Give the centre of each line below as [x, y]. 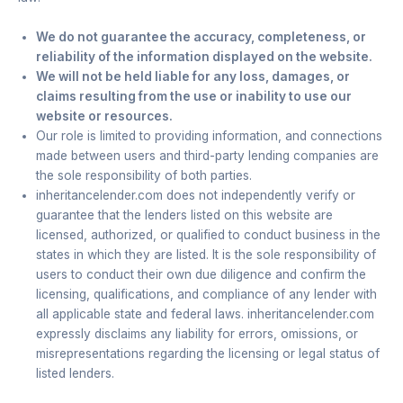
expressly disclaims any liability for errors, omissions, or [197, 333]
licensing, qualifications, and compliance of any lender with [206, 294]
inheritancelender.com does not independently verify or [196, 195]
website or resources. [104, 116]
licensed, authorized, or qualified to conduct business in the [208, 234]
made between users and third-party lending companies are [207, 155]
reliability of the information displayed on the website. [204, 56]
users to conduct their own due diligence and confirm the [201, 274]
